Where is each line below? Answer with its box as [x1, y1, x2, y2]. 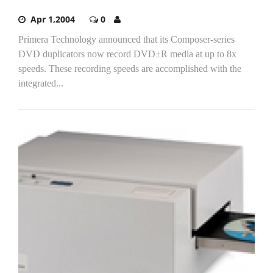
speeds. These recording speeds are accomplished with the [18, 63, 241, 74]
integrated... [18, 78, 63, 89]
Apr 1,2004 [30, 13, 75, 26]
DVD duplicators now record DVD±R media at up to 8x [18, 49, 236, 60]
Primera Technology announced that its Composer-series [18, 34, 235, 45]
